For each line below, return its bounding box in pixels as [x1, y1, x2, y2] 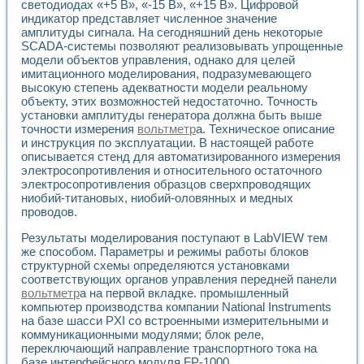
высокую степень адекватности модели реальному [21, 80, 308, 95]
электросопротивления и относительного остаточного [21, 163, 322, 178]
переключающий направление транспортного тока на [21, 341, 317, 356]
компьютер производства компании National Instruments [21, 300, 331, 314]
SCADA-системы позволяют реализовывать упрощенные [21, 39, 343, 54]
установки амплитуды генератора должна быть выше [21, 108, 322, 123]
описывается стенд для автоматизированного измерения [21, 149, 340, 164]
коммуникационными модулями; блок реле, [21, 327, 264, 342]
